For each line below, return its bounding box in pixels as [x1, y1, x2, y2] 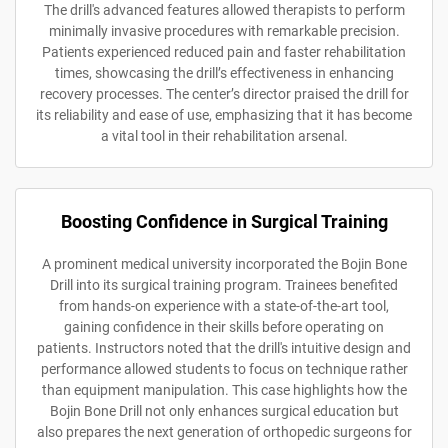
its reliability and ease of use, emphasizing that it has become [36, 106, 412, 123]
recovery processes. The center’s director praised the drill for [39, 85, 409, 102]
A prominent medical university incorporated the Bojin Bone [41, 255, 407, 272]
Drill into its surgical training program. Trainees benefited [50, 276, 398, 293]
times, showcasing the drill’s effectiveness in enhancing [54, 64, 394, 81]
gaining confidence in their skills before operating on [64, 318, 384, 335]
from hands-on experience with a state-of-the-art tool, [59, 297, 389, 314]
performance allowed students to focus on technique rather [40, 360, 408, 377]
